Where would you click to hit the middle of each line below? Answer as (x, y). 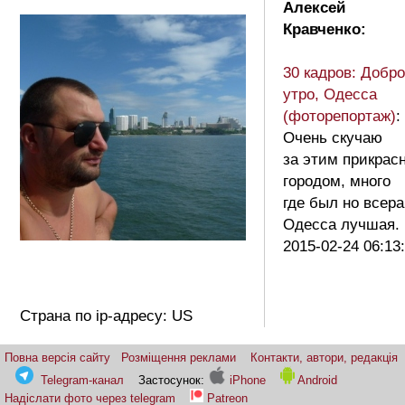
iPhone (246, 381)
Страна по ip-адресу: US (106, 316)
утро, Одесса (330, 95)
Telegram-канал (82, 381)
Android (316, 381)
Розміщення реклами (179, 358)
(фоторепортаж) (339, 117)
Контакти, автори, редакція (324, 358)
